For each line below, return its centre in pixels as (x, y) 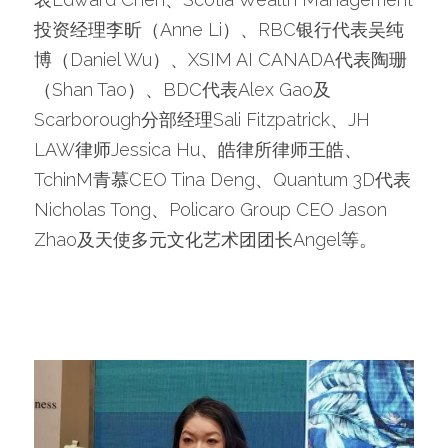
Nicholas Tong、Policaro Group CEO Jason (210, 209)
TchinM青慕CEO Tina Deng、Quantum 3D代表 (222, 179)
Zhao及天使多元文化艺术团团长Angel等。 (205, 239)
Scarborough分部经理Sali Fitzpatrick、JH (202, 119)
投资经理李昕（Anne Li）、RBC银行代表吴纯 (219, 29)
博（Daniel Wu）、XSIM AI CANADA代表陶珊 (220, 59)
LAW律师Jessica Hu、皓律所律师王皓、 (198, 149)
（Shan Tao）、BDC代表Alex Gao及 (182, 89)
